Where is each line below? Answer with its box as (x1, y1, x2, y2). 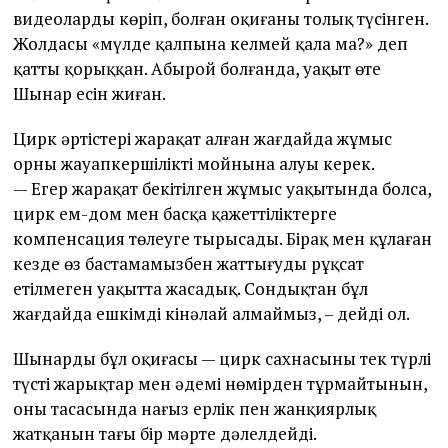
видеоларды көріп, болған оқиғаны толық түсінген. (13, 7, 429, 31)
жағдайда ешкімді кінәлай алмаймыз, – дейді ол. (13, 302, 411, 326)
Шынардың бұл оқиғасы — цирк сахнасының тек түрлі (13, 347, 432, 371)
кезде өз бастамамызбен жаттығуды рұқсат (13, 252, 365, 276)
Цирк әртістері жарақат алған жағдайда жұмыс (13, 127, 393, 151)
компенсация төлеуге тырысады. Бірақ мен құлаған (13, 227, 433, 251)
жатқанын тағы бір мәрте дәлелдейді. (13, 422, 318, 446)
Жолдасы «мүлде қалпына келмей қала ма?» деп (13, 32, 409, 56)
